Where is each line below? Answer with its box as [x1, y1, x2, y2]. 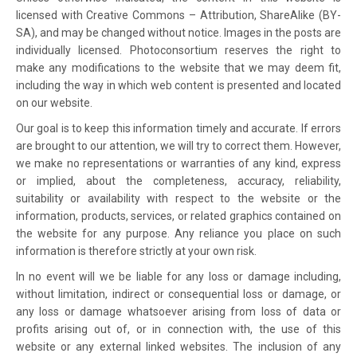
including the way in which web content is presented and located [16, 79, 341, 92]
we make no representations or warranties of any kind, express [16, 157, 341, 170]
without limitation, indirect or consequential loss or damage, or [16, 288, 341, 300]
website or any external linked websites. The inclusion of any [16, 340, 341, 353]
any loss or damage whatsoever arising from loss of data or [16, 305, 341, 318]
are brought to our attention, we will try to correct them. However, [16, 139, 341, 152]
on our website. [16, 96, 92, 109]
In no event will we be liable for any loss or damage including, [16, 270, 341, 283]
